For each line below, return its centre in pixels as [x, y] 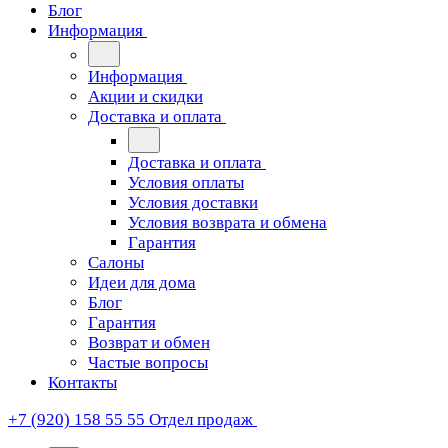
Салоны [116, 262]
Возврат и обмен [149, 342]
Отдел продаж [201, 419]
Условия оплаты [186, 182]
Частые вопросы [148, 362]
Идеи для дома [142, 282]
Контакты [82, 382]
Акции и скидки [145, 96]
